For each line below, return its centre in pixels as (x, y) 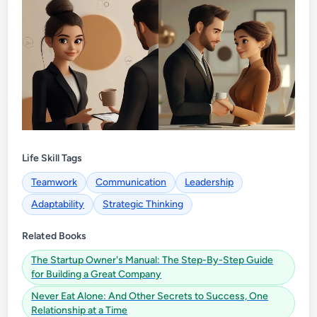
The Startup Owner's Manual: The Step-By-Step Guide (152, 260)
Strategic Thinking (143, 204)
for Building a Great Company (97, 274)
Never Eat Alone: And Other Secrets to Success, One (150, 296)
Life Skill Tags (52, 158)
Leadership (209, 182)
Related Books (54, 236)
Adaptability (58, 204)
